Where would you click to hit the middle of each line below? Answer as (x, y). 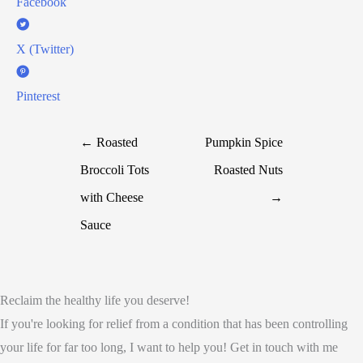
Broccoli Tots (115, 170)
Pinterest (38, 96)
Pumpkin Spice (243, 142)
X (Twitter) (45, 49)
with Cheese (112, 197)
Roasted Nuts (248, 170)
